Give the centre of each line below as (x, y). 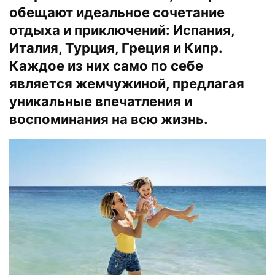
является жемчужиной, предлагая (127, 83)
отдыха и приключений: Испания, (122, 30)
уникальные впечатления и (101, 101)
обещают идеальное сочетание (117, 12)
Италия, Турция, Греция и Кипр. (116, 48)
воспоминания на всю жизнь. (109, 119)
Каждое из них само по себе (106, 65)
